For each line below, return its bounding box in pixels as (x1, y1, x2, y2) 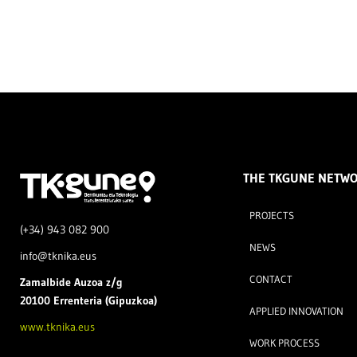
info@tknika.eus (20, 249, 96, 264)
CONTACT (249, 273, 292, 285)
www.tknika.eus (20, 320, 95, 335)
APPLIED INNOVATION (249, 304, 343, 317)
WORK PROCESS (249, 336, 320, 349)
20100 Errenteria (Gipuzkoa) (20, 293, 157, 308)
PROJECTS (249, 209, 294, 222)
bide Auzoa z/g (49, 275, 123, 290)
